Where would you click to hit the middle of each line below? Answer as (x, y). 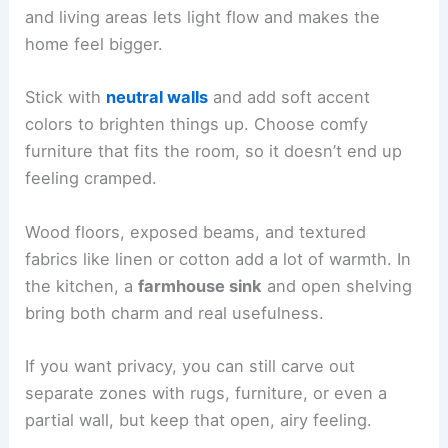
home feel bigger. (94, 44)
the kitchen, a (82, 285)
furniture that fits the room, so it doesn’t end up (214, 151)
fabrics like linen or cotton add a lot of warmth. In (218, 258)
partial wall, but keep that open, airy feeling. (199, 419)
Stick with (66, 97)
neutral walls (157, 97)
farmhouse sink (200, 285)
